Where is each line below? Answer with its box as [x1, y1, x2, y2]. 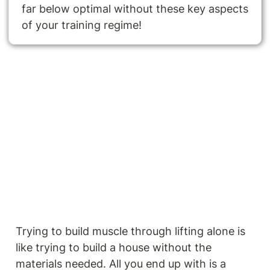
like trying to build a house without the [16, 241, 212, 254]
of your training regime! [21, 19, 142, 32]
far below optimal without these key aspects [21, 2, 248, 16]
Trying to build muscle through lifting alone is [16, 225, 245, 238]
